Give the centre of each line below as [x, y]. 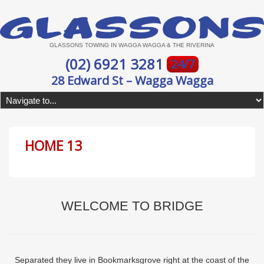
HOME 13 [53, 145]
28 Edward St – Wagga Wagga [132, 81]
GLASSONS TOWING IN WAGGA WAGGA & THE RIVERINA [132, 45]
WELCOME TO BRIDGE [132, 206]
